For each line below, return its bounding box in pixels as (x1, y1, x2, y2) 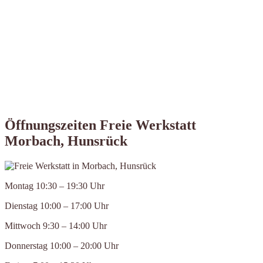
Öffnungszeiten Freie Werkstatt (5, 117, 196, 133)
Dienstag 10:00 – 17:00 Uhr (5, 201, 109, 211)
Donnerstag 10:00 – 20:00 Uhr (5, 241, 119, 251)
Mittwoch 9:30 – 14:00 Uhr (5, 221, 107, 231)
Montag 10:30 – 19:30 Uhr (5, 181, 104, 191)
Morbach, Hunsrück (5, 133, 127, 149)
